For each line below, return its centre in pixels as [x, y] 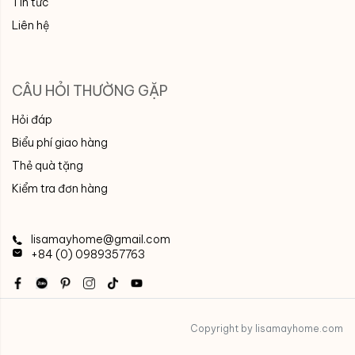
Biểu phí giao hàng [60, 142]
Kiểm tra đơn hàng [60, 188]
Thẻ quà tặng [48, 165]
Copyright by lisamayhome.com [267, 328]
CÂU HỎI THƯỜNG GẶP [90, 90]
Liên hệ [31, 25]
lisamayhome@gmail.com [101, 239]
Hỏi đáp [32, 119]
